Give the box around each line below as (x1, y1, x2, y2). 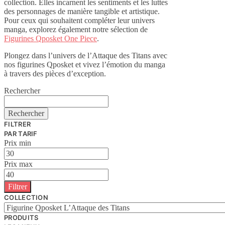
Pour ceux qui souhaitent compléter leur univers (4, 16, 155, 25)
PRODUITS (4, 213, 39, 221)
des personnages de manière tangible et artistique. (4, 7, 160, 16)
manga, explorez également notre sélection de (4, 25, 148, 34)
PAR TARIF (4, 129, 38, 138)
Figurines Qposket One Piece (4, 34, 97, 43)
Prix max (4, 159, 33, 168)
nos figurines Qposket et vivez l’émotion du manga (4, 60, 165, 69)
